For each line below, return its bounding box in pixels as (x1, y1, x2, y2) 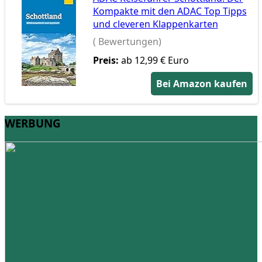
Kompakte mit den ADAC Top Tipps (92, 4, 247, 18)
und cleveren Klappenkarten (92, 17, 218, 30)
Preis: (92, 54, 119, 67)
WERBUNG (5, 116, 61, 131)
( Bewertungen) (92, 35, 161, 49)
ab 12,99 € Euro (118, 54, 189, 67)
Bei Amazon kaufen (156, 77, 248, 90)
